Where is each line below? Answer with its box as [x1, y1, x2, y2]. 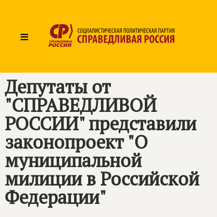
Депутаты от [5, 75, 111, 99]
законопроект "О [5, 130, 148, 154]
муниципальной [5, 148, 141, 172]
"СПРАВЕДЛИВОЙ [5, 93, 156, 117]
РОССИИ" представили [5, 111, 196, 136]
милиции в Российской [5, 167, 199, 191]
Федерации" [5, 185, 106, 209]
